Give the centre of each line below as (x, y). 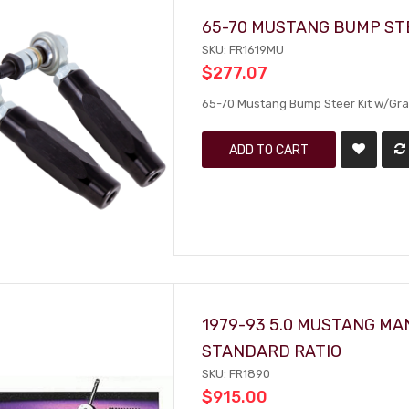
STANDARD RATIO (272, 351)
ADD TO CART (269, 150)
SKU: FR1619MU (243, 50)
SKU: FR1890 (236, 374)
